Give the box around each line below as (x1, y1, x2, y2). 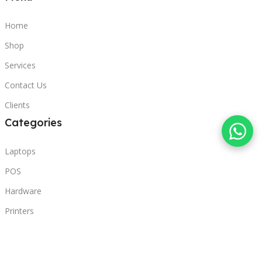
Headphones (5, 225, 53, 236)
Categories (5, 116, 62, 129)
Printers (5, 205, 34, 216)
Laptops (5, 146, 36, 157)
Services (5, 60, 36, 71)
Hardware (5, 185, 42, 196)
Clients (5, 99, 30, 111)
